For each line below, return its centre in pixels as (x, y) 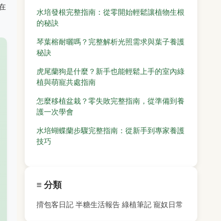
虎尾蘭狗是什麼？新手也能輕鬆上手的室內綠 (110, 71)
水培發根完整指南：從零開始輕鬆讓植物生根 (110, 12)
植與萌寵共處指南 (66, 82)
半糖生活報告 (98, 204)
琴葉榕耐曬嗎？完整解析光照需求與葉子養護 (110, 42)
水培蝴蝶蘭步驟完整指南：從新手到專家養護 (110, 130)
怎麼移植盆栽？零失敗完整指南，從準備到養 (110, 101)
